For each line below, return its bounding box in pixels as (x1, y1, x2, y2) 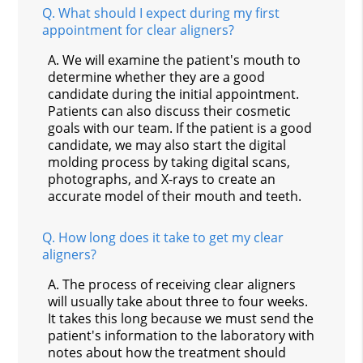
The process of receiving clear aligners (62, 275, 297, 293)
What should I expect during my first (58, 3, 280, 22)
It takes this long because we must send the (48, 309, 314, 327)
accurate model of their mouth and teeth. (48, 186, 302, 205)
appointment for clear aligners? (42, 20, 235, 39)
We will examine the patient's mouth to (62, 50, 301, 69)
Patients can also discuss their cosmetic (48, 101, 292, 120)
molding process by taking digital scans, (48, 152, 291, 171)
